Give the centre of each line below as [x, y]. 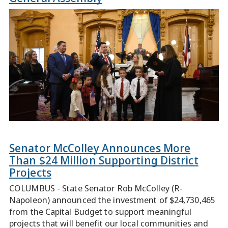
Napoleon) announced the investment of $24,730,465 [112, 200]
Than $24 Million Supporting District [104, 160]
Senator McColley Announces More [100, 148]
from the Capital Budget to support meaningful [101, 211]
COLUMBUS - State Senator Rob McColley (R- [96, 188]
